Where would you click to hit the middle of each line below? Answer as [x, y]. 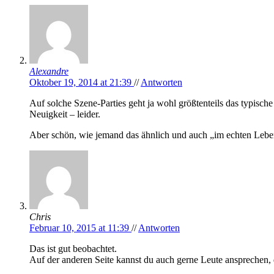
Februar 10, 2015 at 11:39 [80, 228]
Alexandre [49, 72]
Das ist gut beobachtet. [73, 249]
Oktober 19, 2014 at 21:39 [82, 83]
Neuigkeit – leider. [65, 114]
